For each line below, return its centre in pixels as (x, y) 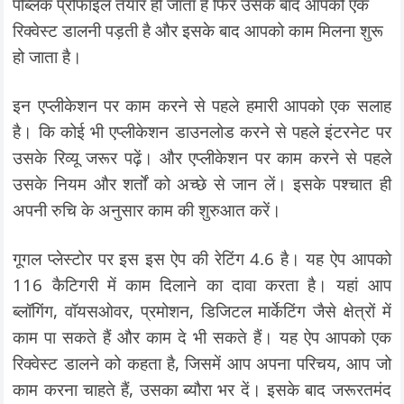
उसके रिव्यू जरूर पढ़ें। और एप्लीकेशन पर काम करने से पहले (202, 157)
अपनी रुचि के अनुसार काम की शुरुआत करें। (147, 209)
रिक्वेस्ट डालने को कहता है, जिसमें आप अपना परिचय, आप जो (202, 363)
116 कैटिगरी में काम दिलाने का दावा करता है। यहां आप (202, 284)
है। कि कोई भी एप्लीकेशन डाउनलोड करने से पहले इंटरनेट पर (202, 131)
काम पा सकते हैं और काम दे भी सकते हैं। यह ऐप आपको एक (202, 336)
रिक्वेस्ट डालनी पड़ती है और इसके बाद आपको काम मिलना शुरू (198, 30)
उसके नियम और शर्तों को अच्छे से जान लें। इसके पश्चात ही (202, 183)
